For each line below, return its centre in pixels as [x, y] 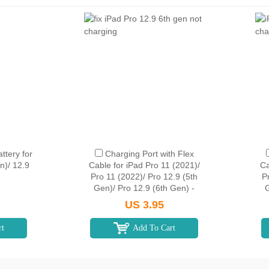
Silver [144, 199]
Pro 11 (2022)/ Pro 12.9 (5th [144, 177]
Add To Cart [154, 228]
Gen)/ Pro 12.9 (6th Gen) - [144, 188]
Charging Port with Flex [149, 154]
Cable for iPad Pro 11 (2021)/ [144, 165]
